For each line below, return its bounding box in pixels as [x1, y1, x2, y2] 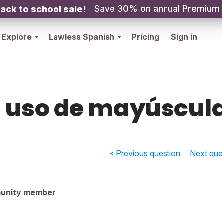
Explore [1, 32, 32, 42]
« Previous [110, 148, 150, 158]
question [150, 148, 181, 158]
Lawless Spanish [49, 32, 114, 42]
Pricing [131, 32, 159, 42]
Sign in [171, 32, 197, 42]
